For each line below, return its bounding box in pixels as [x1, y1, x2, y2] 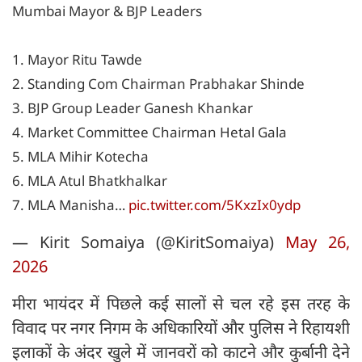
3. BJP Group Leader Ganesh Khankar [12, 99, 253, 118]
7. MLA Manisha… [12, 196, 128, 215]
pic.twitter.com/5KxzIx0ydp [128, 196, 301, 215]
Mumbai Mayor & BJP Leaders [12, 2, 202, 21]
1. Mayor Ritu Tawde [12, 50, 142, 69]
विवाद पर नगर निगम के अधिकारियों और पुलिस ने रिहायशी [12, 317, 350, 339]
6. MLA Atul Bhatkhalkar [12, 171, 167, 191]
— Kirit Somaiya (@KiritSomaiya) [12, 231, 285, 254]
